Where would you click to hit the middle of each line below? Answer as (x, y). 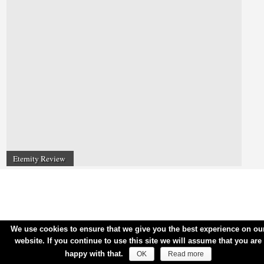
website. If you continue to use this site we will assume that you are (138, 241)
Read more (186, 254)
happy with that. (94, 254)
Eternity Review (39, 158)
